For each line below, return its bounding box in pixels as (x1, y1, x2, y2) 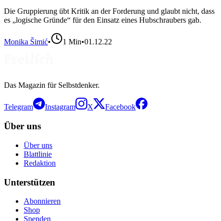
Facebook (105, 103, 136, 111)
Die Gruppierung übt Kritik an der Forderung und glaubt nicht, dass (4, 7, 215, 16)
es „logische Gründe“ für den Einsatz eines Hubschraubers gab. (4, 16, 201, 25)
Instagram (45, 103, 75, 111)
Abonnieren (24, 197, 61, 206)
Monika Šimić (4, 37, 48, 46)
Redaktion (24, 158, 56, 167)
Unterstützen (4, 177, 55, 187)
